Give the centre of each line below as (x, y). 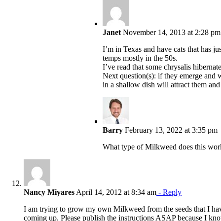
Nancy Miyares (49, 192)
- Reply (169, 192)
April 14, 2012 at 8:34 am (115, 192)
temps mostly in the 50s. (140, 58)
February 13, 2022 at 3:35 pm (170, 130)
